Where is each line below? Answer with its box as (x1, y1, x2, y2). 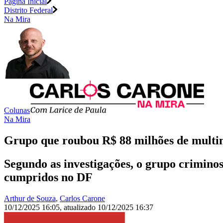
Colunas (4, 106, 30, 115)
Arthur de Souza (4, 194, 56, 203)
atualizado (64, 203, 98, 212)
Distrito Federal (4, 6, 53, 15)
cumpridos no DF (4, 171, 93, 184)
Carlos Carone (60, 194, 105, 203)
